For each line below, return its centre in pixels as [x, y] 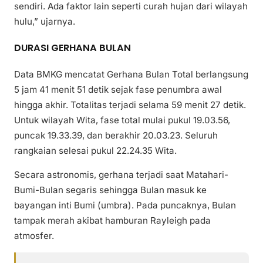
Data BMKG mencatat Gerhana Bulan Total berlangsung [131, 74]
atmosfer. [34, 236]
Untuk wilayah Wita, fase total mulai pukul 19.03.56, [122, 120]
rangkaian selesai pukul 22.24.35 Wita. [95, 150]
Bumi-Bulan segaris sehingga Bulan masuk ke [110, 190]
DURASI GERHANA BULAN [73, 48]
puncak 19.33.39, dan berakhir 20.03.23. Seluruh [116, 135]
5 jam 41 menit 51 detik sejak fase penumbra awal [118, 89]
